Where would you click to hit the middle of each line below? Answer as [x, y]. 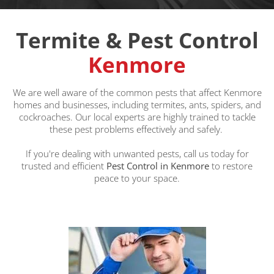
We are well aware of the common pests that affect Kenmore [137, 92]
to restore [232, 166]
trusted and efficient [64, 166]
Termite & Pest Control [137, 40]
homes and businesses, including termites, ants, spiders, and [137, 105]
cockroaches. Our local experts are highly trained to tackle [137, 117]
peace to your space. [137, 178]
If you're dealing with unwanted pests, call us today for [137, 154]
